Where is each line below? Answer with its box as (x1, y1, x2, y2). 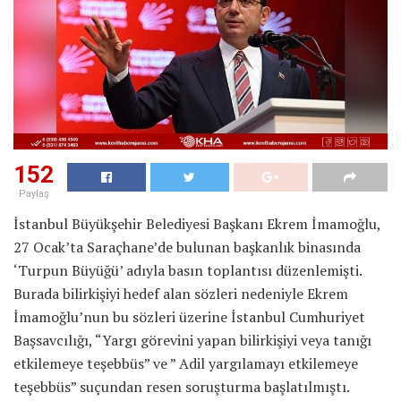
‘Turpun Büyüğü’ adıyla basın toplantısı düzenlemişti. (13, 260, 362, 280)
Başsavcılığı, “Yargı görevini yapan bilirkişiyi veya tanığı (13, 329, 371, 350)
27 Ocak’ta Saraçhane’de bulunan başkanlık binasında (13, 236, 361, 257)
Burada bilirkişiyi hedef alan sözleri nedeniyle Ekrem (13, 283, 348, 303)
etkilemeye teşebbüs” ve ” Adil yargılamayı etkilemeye (13, 353, 358, 373)
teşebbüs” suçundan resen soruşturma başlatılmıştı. (13, 376, 350, 397)
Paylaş (18, 187, 49, 200)
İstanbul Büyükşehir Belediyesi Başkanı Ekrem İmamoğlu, (13, 213, 380, 234)
